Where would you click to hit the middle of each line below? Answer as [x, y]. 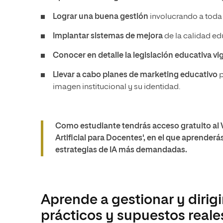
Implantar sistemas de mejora [108, 36]
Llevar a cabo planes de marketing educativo [135, 75]
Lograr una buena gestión [101, 17]
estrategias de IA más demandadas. [121, 150]
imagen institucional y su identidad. [117, 87]
